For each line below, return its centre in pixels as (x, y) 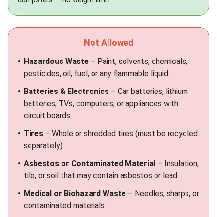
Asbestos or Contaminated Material (90, 163)
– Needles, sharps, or (163, 194)
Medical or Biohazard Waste (75, 194)
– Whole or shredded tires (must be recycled (120, 133)
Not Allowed (108, 42)
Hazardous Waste (56, 61)
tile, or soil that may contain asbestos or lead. (101, 176)
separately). (44, 146)
